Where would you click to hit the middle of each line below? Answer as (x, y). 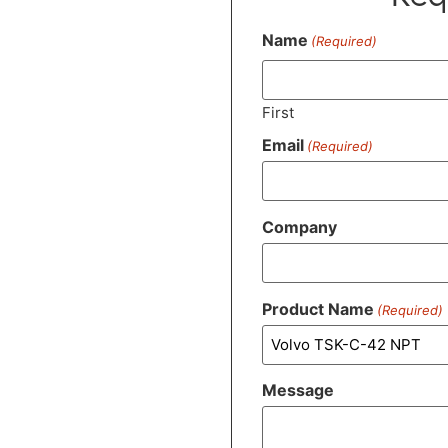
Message (298, 390)
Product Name (318, 308)
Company (300, 227)
